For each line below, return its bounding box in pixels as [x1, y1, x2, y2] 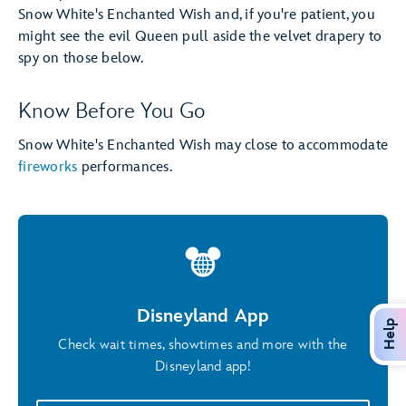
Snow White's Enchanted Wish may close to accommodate [18, 137, 388, 154]
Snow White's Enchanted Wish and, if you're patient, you [18, 6, 375, 24]
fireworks [18, 159, 78, 176]
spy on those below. [18, 50, 143, 67]
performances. [77, 159, 172, 176]
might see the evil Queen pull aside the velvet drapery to [18, 28, 382, 45]
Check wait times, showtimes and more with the [58, 336, 348, 353]
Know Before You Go [18, 98, 206, 124]
